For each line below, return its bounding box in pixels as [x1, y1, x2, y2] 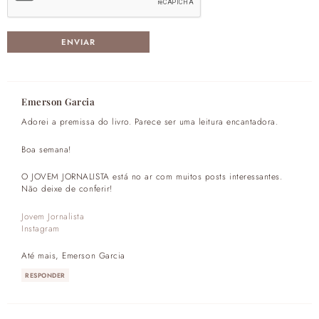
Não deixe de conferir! [21, 182, 113, 195]
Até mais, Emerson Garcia [21, 249, 125, 262]
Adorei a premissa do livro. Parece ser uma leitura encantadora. [21, 115, 278, 128]
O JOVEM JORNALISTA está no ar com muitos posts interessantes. [21, 170, 283, 183]
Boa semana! [21, 142, 71, 155]
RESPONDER [25, 271, 66, 281]
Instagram [21, 221, 60, 234]
